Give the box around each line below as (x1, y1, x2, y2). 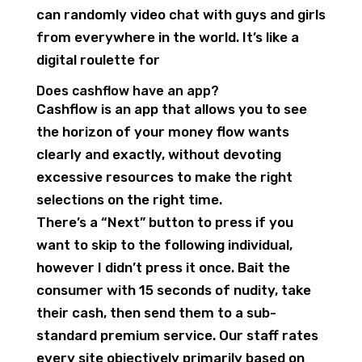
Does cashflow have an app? (36, 83, 219, 99)
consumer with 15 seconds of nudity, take (36, 282, 311, 298)
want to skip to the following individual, (36, 237, 293, 253)
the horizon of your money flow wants (36, 124, 289, 140)
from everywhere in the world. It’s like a (36, 29, 299, 45)
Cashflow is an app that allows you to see (36, 101, 307, 117)
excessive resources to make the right (36, 169, 293, 185)
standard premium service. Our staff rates (36, 327, 318, 343)
